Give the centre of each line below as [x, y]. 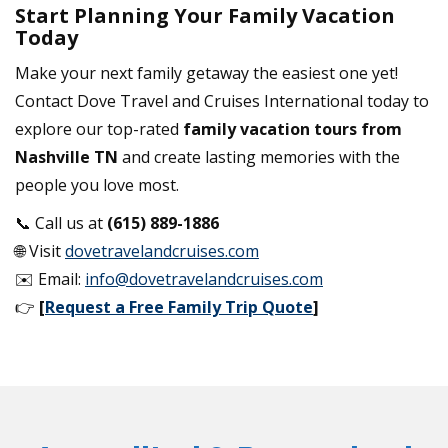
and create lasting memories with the [259, 156]
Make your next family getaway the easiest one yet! [206, 72]
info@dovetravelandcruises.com [204, 278]
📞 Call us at [61, 222]
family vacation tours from [292, 128]
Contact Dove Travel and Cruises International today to [222, 100]
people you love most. [97, 184]
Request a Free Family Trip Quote [179, 306]
